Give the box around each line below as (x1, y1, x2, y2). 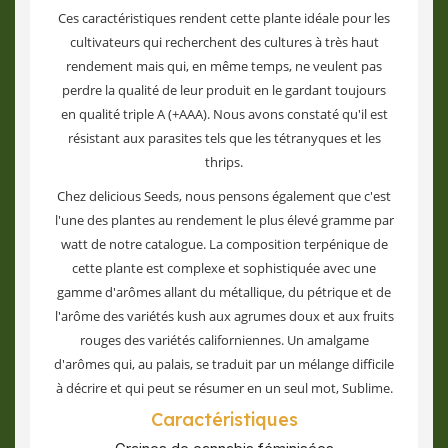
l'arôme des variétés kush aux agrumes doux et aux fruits (54, 307, 394, 325)
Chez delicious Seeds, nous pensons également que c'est (57, 187, 391, 205)
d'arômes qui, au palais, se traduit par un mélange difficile (54, 355, 394, 373)
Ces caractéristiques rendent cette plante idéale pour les (58, 9, 390, 27)
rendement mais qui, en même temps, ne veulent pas (66, 57, 382, 75)
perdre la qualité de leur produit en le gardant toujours (62, 81, 386, 99)
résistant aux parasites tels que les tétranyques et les (67, 129, 381, 147)
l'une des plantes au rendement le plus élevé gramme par (54, 211, 394, 229)
